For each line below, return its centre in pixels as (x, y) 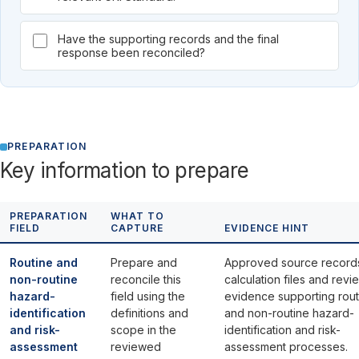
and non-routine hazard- (289, 313)
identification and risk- (282, 330)
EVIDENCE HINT (267, 228)
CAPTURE (137, 228)
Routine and (44, 262)
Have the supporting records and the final (168, 39)
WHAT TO (137, 216)
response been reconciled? (131, 52)
